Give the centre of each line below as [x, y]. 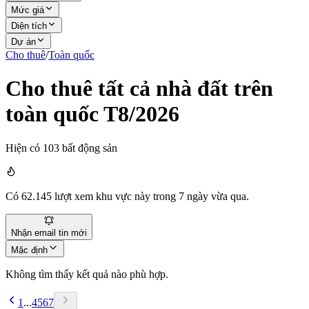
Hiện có [24, 148]
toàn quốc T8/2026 [92, 114]
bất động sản [88, 148]
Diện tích [29, 26]
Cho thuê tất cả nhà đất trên [139, 89]
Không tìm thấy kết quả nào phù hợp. [87, 274]
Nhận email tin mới [49, 232]
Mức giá [28, 10]
